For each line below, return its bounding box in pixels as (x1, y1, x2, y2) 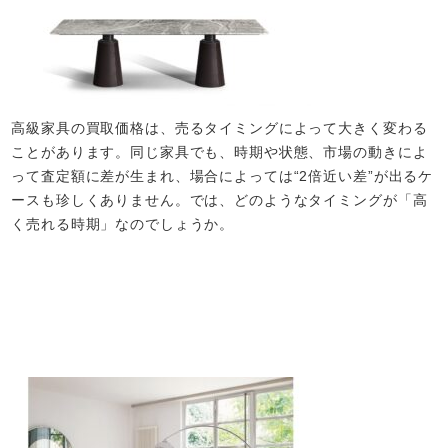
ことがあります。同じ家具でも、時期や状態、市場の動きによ (11, 143, 428, 160)
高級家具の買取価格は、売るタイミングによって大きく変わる (11, 119, 428, 136)
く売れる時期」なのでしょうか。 (11, 215, 235, 232)
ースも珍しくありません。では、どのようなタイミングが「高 (11, 191, 428, 208)
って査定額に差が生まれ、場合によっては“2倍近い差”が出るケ (11, 167, 434, 184)
